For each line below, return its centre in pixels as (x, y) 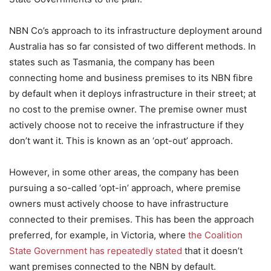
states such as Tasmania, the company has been (112, 62)
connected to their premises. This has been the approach (132, 219)
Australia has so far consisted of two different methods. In (132, 46)
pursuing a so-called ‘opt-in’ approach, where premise (125, 188)
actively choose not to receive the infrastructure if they (126, 125)
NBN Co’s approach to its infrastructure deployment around (135, 31)
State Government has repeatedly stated (96, 251)
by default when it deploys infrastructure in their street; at (132, 93)
